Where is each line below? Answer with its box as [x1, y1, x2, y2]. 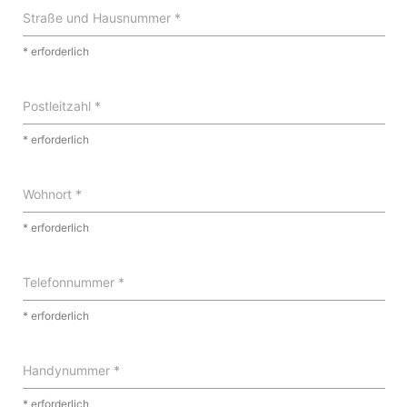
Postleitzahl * [22, 97, 101, 114]
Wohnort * [22, 185, 82, 202]
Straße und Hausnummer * [22, 9, 181, 25]
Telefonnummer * [22, 273, 124, 290]
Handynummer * [22, 362, 120, 378]
